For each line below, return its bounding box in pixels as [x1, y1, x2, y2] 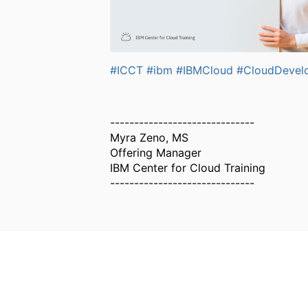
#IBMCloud [176, 63, 234, 77]
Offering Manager [110, 145, 202, 159]
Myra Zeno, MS [110, 130, 189, 144]
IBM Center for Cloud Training [110, 160, 266, 175]
